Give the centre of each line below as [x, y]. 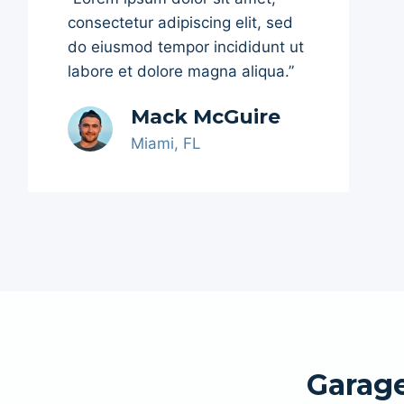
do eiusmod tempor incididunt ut [186, 47]
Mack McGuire [206, 117]
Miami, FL [166, 143]
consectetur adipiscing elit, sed [180, 23]
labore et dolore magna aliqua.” [181, 71]
